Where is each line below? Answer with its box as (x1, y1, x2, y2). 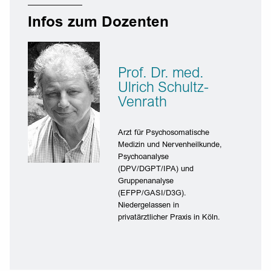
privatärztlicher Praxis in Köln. (117, 214, 220, 222)
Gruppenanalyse (117, 177, 174, 186)
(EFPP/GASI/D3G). (117, 189, 186, 198)
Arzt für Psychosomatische (117, 129, 209, 137)
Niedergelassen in (117, 201, 179, 210)
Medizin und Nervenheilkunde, (117, 141, 222, 149)
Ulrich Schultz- (117, 77, 209, 95)
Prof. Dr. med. (117, 62, 204, 80)
